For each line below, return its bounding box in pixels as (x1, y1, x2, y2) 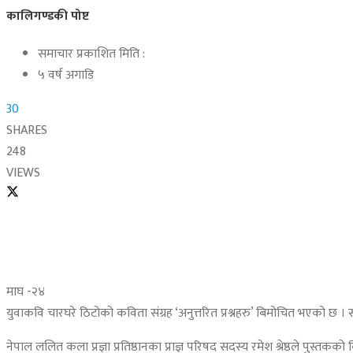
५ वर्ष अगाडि (38, 65, 94, 87)
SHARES (6, 120, 47, 142)
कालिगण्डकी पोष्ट (6, 6, 89, 28)
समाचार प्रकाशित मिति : (38, 43, 145, 65)
